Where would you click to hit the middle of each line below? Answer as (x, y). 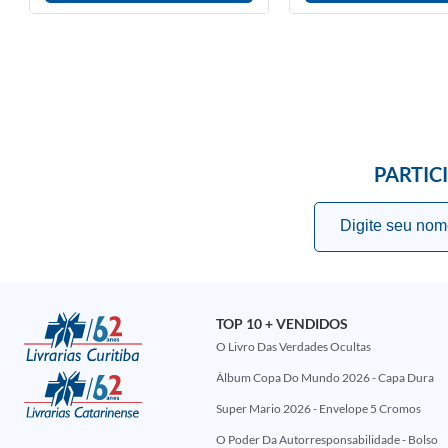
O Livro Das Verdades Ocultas (293, 346)
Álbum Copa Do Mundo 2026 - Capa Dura (324, 377)
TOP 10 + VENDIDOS (281, 323)
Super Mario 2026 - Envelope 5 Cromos (318, 408)
